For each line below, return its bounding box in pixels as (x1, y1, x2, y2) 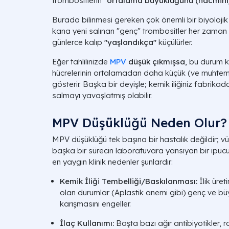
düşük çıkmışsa (126, 57, 185, 66)
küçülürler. (156, 37, 192, 47)
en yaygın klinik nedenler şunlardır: (52, 157, 173, 167)
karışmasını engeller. (60, 199, 131, 209)
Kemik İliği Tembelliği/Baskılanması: (60, 176, 197, 186)
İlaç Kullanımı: (60, 218, 114, 228)
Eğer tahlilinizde (52, 57, 110, 66)
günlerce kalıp (52, 37, 104, 47)
